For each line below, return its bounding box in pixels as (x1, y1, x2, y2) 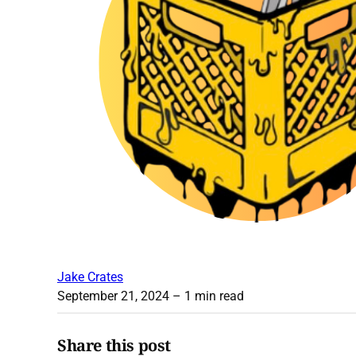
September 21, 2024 (57, 288, 169, 304)
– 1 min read (169, 288, 244, 304)
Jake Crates (57, 269, 123, 285)
